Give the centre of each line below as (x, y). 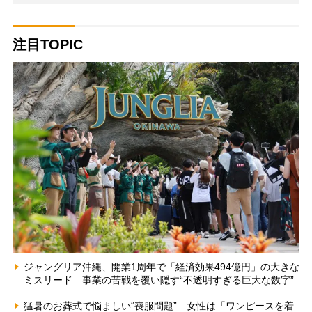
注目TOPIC (47, 45)
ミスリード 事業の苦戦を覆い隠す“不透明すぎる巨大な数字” (158, 280)
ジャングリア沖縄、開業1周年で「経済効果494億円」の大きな (161, 266)
